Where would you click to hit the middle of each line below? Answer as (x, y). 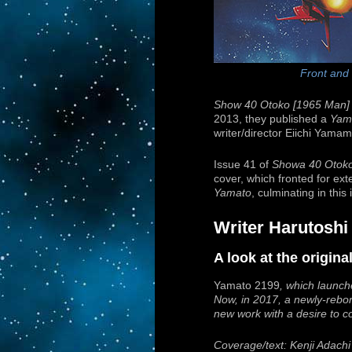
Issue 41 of (243, 164)
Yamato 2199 (247, 285)
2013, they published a (272, 119)
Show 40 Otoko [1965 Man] (282, 104)
